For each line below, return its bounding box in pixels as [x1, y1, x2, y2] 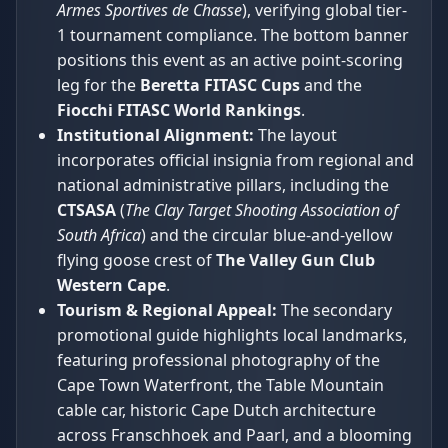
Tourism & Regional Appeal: [57, 298, 277, 321]
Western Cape [57, 273, 166, 296]
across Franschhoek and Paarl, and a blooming [57, 423, 412, 446]
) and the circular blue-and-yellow [141, 223, 393, 246]
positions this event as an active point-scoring [57, 48, 403, 71]
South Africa [57, 223, 141, 246]
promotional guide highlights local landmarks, [57, 323, 407, 346]
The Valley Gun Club [216, 248, 375, 271]
